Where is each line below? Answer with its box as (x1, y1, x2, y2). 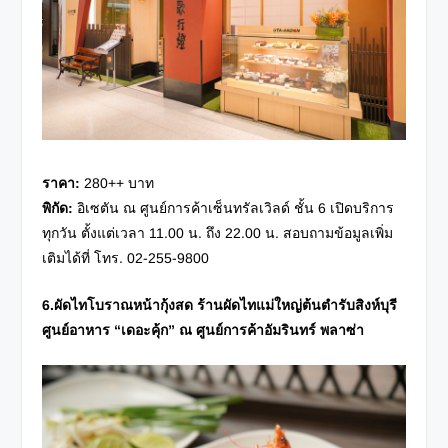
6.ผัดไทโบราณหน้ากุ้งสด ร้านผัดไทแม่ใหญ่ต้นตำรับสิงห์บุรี (42, 297, 398, 314)
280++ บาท (80, 174, 155, 191)
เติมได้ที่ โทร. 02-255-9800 (42, 249, 210, 266)
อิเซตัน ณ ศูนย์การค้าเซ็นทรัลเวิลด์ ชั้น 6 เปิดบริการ (73, 199, 395, 216)
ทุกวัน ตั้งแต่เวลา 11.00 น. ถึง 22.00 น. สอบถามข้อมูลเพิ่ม (42, 224, 394, 241)
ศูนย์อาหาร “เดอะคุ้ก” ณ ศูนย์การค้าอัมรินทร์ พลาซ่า (42, 322, 365, 339)
